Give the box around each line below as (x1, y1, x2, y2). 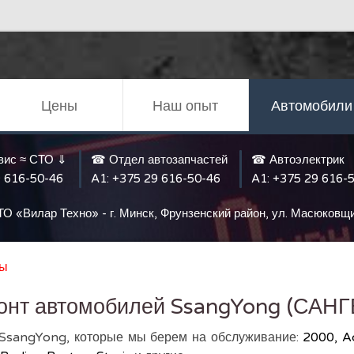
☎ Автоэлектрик (251, 153, 345, 167)
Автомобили (270, 97, 352, 115)
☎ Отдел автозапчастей (91, 153, 228, 167)
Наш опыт (153, 97, 219, 115)
